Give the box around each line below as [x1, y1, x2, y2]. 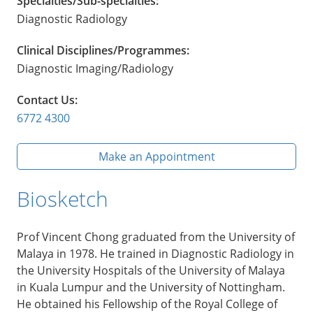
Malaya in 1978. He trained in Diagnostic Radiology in [17, 245, 294, 261]
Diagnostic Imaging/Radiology [17, 60, 173, 76]
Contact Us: [17, 92, 78, 108]
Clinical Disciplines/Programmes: [17, 42, 189, 58]
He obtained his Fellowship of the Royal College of [17, 296, 277, 312]
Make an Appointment [98, 148, 215, 164]
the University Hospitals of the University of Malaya [17, 262, 285, 278]
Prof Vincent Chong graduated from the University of [17, 228, 295, 245]
